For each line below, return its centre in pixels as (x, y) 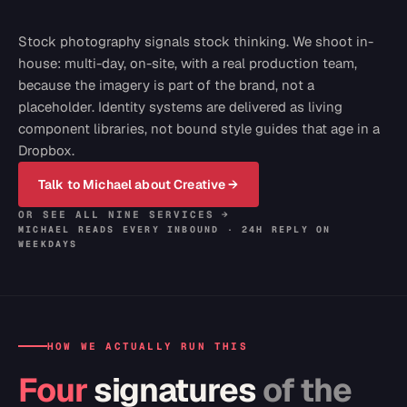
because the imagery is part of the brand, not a (166, 85)
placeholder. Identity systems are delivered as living (180, 107)
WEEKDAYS (48, 244)
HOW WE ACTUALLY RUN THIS (148, 346)
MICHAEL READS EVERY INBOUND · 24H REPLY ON (175, 229)
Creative (200, 184)
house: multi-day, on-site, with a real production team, (188, 63)
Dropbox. (46, 150)
